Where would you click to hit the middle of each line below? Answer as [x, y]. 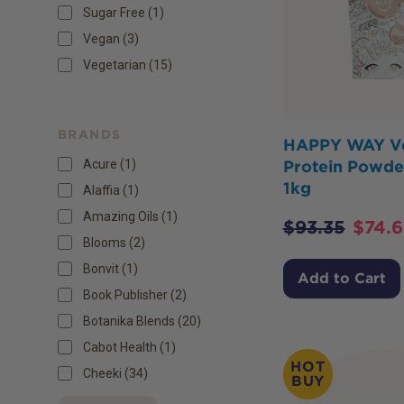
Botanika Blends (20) [142, 321]
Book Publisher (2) [135, 294]
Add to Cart [341, 279]
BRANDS [90, 134]
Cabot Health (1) [129, 347]
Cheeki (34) [115, 373]
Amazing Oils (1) [130, 216]
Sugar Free [114, 12]
